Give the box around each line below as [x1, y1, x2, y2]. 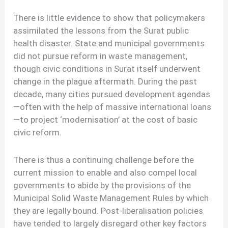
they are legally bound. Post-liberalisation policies [13, 206, 204, 216]
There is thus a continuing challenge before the [13, 155, 194, 165]
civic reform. [13, 127, 62, 138]
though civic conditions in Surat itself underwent [13, 64, 201, 74]
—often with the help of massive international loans [13, 102, 212, 112]
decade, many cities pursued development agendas [13, 89, 211, 100]
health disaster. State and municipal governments [13, 38, 205, 49]
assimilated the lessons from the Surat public [13, 25, 189, 36]
